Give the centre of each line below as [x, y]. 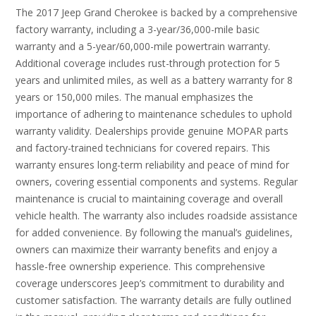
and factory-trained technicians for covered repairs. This [143, 148]
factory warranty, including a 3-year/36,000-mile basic [138, 30]
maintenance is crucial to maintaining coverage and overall [149, 199]
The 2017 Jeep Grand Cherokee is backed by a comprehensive [157, 13]
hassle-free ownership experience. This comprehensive [140, 267]
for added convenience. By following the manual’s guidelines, [154, 233]
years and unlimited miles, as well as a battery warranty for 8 [154, 80]
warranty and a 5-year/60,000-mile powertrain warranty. [143, 47]
